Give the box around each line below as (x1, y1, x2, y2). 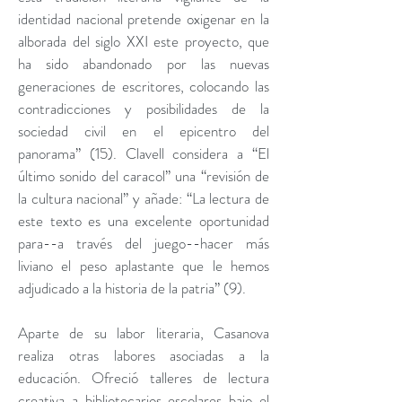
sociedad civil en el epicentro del (18, 120, 269, 142)
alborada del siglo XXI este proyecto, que (18, 31, 269, 52)
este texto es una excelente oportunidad (18, 210, 269, 232)
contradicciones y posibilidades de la (18, 98, 269, 119)
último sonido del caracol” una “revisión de (18, 165, 269, 187)
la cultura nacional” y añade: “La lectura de (18, 188, 269, 209)
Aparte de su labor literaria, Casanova (18, 322, 269, 344)
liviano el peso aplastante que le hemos (18, 255, 269, 276)
